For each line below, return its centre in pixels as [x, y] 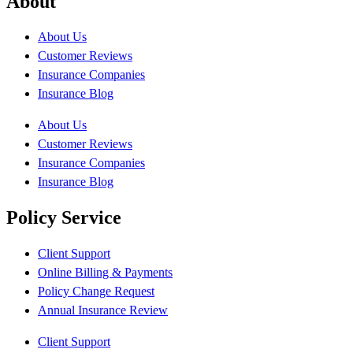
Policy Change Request [96, 292]
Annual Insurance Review [103, 310]
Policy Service [64, 218]
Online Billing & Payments [105, 273]
